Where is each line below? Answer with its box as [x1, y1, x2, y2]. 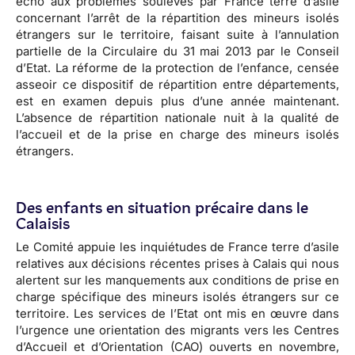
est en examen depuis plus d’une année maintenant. [16, 94, 339, 109]
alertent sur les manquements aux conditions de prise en [16, 273, 339, 288]
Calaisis [16, 214, 70, 233]
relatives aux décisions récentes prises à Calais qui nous [16, 256, 339, 271]
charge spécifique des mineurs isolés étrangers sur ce [16, 289, 339, 304]
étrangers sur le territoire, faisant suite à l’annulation [16, 27, 339, 42]
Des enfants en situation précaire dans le [16, 198, 308, 217]
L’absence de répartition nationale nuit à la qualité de [16, 110, 339, 125]
